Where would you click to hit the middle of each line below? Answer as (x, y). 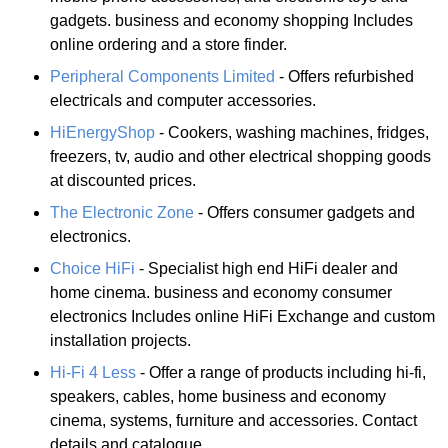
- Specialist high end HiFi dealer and (266, 268)
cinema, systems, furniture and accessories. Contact (233, 420)
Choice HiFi (92, 268)
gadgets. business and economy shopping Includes (231, 20)
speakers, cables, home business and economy (218, 396)
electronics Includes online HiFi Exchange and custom (242, 316)
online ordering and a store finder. (168, 44)
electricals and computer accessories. (183, 100)
